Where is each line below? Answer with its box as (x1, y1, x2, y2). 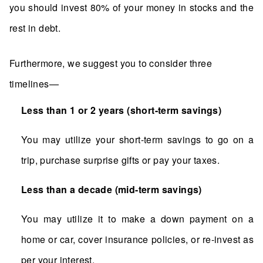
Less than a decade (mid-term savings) (21, 183, 202, 197)
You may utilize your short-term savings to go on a (21, 133, 254, 147)
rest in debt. (9, 21, 61, 35)
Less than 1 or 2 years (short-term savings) (21, 103, 222, 117)
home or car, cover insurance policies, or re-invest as (21, 232, 254, 247)
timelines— (9, 77, 59, 91)
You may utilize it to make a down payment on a (21, 212, 254, 226)
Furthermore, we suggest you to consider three (9, 56, 212, 70)
